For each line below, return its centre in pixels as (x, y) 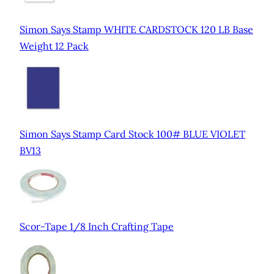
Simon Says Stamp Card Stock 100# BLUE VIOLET (132, 134)
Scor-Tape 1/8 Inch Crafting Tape (97, 227)
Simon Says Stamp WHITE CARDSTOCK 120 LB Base (136, 30)
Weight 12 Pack (54, 46)
